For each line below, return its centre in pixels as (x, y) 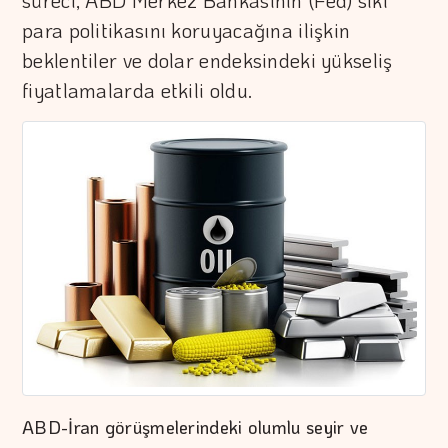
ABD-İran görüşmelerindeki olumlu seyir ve (195, 427)
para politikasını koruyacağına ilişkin (186, 30)
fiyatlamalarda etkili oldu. (137, 90)
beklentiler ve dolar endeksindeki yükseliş (207, 60)
